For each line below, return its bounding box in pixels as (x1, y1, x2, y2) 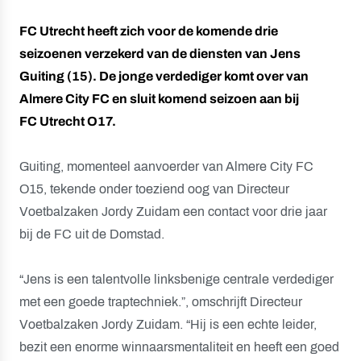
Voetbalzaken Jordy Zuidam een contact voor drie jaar (19, 205, 327, 218)
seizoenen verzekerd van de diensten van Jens (19, 47, 301, 60)
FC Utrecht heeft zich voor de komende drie (19, 24, 278, 38)
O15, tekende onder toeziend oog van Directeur (19, 182, 289, 196)
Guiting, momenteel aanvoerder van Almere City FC (19, 160, 313, 173)
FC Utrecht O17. (19, 114, 116, 128)
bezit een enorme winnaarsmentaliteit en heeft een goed (19, 340, 339, 354)
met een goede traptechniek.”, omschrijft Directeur (19, 295, 302, 309)
